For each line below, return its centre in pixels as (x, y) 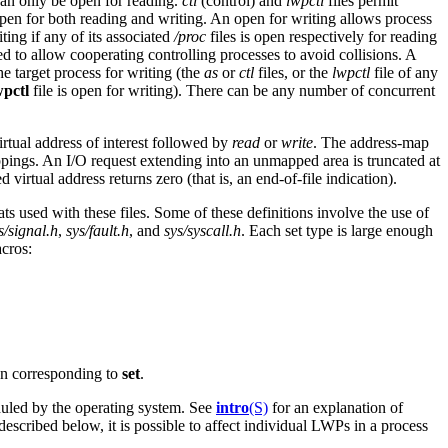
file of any (404, 72)
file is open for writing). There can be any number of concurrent (232, 90)
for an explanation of (335, 407)
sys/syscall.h (202, 230)
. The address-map (371, 142)
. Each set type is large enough (337, 230)
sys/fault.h (97, 230)
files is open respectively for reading (321, 36)
